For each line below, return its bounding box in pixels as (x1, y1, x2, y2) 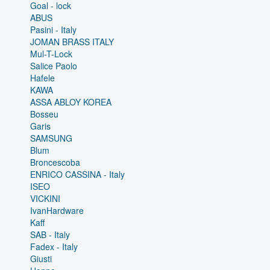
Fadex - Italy (30, 240, 78, 253)
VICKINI (30, 192, 60, 204)
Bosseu (30, 107, 58, 120)
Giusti (30, 252, 52, 265)
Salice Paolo (30, 59, 77, 72)
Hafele (30, 71, 55, 84)
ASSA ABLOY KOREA (30, 95, 111, 108)
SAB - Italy (30, 228, 70, 240)
